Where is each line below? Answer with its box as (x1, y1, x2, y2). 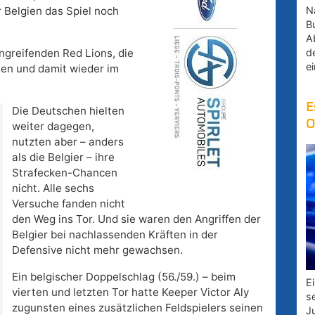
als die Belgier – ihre (11, 150, 115, 165)
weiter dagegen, (11, 120, 94, 134)
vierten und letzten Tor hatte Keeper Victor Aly (11, 285, 249, 300)
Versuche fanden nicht (11, 197, 125, 211)
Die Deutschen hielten (11, 104, 124, 118)
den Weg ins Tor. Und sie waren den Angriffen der (11, 212, 261, 226)
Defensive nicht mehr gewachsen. (11, 243, 183, 257)
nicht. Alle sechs (11, 181, 94, 195)
